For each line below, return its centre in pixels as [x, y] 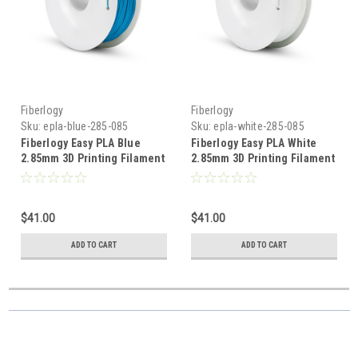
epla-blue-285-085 [86, 127]
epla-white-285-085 [259, 127]
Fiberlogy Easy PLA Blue [81, 143]
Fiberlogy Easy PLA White [254, 143]
